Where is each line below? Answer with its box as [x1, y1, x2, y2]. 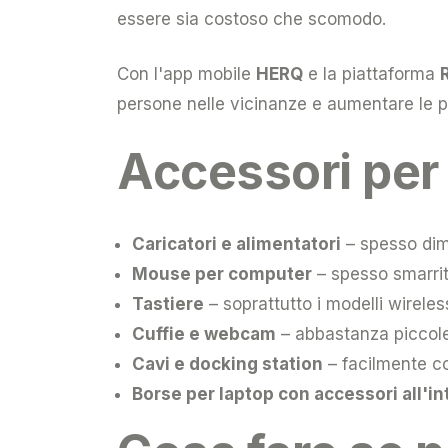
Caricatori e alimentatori [132, 233, 341, 254]
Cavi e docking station [132, 353, 323, 374]
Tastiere [132, 293, 204, 314]
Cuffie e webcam [132, 323, 276, 344]
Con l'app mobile [117, 63, 256, 84]
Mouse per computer [132, 263, 312, 284]
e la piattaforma [303, 63, 440, 84]
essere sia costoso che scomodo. [117, 8, 386, 29]
